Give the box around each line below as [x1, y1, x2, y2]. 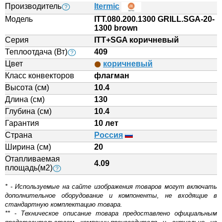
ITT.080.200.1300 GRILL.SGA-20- [94, 15, 215, 23]
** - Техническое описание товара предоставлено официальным [5, 210, 217, 217]
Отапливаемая [5, 155, 60, 163]
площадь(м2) [5, 164, 53, 172]
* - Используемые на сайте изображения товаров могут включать [5, 183, 217, 190]
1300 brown [94, 24, 138, 32]
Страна [5, 131, 32, 139]
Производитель [5, 2, 61, 10]
